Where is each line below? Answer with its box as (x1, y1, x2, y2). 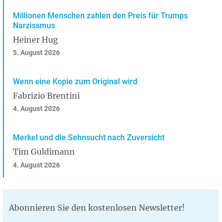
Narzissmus (13, 20, 55, 30)
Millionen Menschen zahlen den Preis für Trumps (13, 10, 188, 20)
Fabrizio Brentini (13, 90, 80, 101)
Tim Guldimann (13, 147, 75, 157)
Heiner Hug (13, 34, 58, 45)
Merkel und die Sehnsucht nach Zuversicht (13, 133, 165, 143)
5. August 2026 (13, 49, 60, 57)
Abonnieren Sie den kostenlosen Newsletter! (9, 202, 185, 213)
